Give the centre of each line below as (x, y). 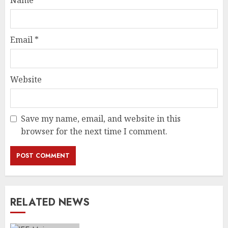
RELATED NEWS (50, 202)
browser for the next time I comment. (94, 131)
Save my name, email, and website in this (101, 119)
